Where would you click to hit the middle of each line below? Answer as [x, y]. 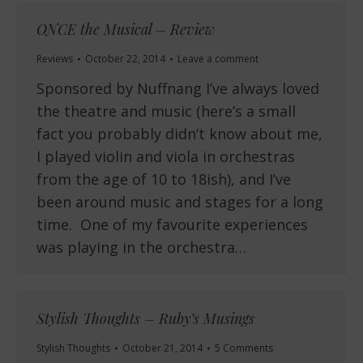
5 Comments [244, 348]
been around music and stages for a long [180, 202]
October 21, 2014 [162, 348]
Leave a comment [218, 59]
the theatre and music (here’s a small [166, 111]
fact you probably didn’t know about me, [179, 134]
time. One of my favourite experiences [172, 225]
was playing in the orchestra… [141, 248]
